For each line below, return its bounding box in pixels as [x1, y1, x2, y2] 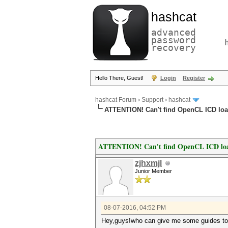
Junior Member [135, 168, 172, 174]
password [151, 35, 196, 45]
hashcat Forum [95, 96, 136, 104]
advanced [151, 27, 196, 38]
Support [141, 96, 163, 104]
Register [183, 75, 205, 81]
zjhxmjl [135, 159, 162, 167]
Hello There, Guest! [95, 75, 145, 81]
